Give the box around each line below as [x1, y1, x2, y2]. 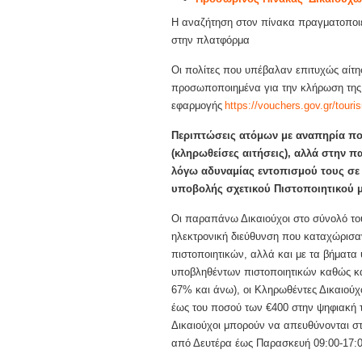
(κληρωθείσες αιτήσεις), [171, 147, 291, 159]
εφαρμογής [171, 99, 225, 112]
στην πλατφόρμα [171, 34, 250, 46]
